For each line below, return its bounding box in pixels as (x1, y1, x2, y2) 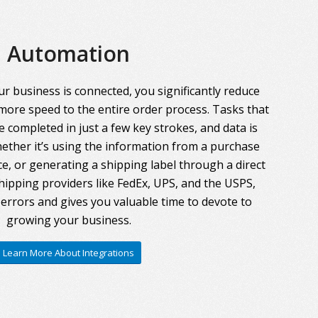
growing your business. (6, 212, 131, 229)
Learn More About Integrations (3, 246, 135, 259)
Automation (7, 38, 131, 68)
